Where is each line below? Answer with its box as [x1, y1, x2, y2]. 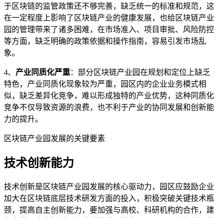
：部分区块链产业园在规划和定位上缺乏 [70, 68, 210, 76]
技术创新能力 [4, 156, 74, 169]
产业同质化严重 [16, 68, 70, 76]
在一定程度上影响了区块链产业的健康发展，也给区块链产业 [4, 13, 214, 22]
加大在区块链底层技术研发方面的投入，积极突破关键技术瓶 [4, 194, 214, 202]
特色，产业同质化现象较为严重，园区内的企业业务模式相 [4, 79, 206, 88]
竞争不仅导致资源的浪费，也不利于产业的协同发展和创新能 [4, 103, 214, 111]
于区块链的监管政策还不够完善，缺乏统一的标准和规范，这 [4, 1, 214, 10]
